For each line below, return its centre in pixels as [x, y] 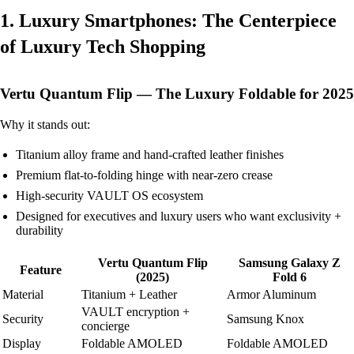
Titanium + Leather [129, 294]
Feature [40, 269]
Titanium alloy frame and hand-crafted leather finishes [150, 154]
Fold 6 [289, 277]
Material [23, 294]
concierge [105, 326]
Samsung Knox [265, 318]
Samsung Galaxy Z [289, 262]
